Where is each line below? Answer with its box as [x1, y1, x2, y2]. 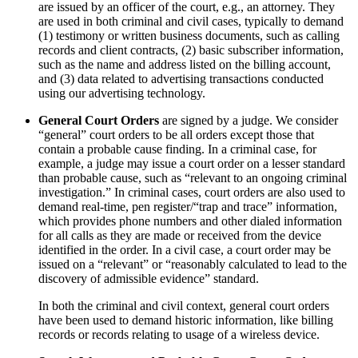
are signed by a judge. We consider [159, 113, 338, 127]
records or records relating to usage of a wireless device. [38, 327, 320, 341]
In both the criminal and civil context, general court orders [38, 298, 329, 312]
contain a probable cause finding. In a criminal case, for [38, 141, 316, 156]
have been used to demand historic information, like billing [38, 312, 333, 327]
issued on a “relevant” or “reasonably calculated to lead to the [38, 257, 347, 271]
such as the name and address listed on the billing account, [38, 57, 331, 71]
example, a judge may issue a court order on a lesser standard [38, 156, 345, 170]
